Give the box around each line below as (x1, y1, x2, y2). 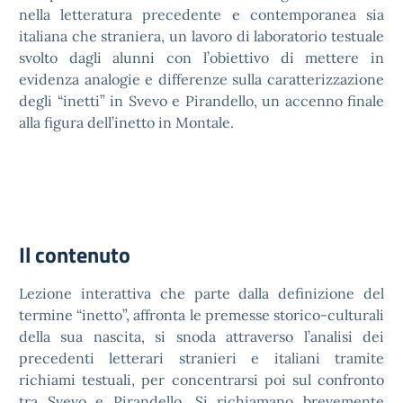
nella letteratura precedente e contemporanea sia (19, 5, 384, 23)
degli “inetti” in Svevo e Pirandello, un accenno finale (19, 92, 384, 110)
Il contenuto (19, 238, 130, 271)
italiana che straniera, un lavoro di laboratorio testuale (19, 27, 384, 45)
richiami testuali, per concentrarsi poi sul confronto (19, 371, 384, 389)
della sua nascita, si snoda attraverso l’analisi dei (19, 327, 384, 345)
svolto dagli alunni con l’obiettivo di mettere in (19, 49, 384, 67)
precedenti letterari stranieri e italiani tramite (19, 349, 384, 367)
